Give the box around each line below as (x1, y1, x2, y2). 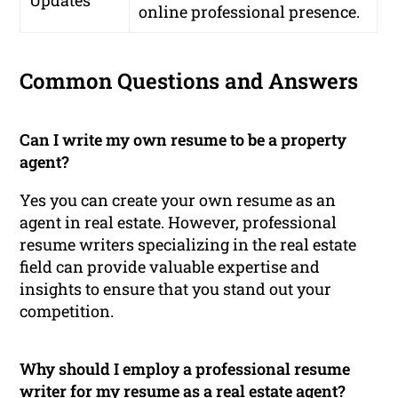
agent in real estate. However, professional (20, 211, 338, 234)
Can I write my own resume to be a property (20, 129, 347, 151)
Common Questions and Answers (20, 67, 359, 96)
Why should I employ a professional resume (20, 358, 351, 380)
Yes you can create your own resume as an (20, 189, 337, 211)
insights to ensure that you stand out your (20, 278, 332, 300)
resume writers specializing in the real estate (20, 234, 357, 256)
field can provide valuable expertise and (20, 256, 321, 278)
